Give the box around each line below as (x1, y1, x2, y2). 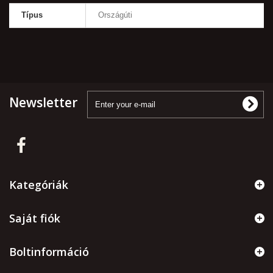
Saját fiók (9, 211, 60, 225)
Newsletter (9, 94, 77, 111)
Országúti (98, 10, 132, 19)
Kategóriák (9, 177, 68, 192)
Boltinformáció (9, 244, 89, 259)
